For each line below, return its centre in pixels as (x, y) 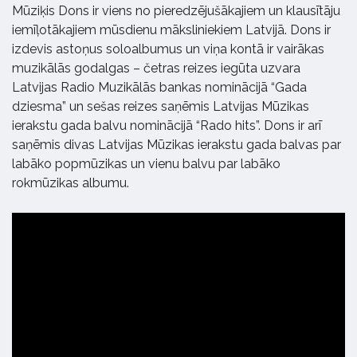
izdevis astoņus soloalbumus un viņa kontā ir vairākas (168, 49)
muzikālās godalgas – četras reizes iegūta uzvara (156, 68)
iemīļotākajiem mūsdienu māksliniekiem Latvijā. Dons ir (171, 30)
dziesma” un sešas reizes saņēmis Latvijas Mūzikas (161, 106)
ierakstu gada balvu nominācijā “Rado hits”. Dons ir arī (167, 126)
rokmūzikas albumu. (71, 183)
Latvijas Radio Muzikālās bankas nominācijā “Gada (159, 87)
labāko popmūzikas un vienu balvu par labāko (146, 164)
